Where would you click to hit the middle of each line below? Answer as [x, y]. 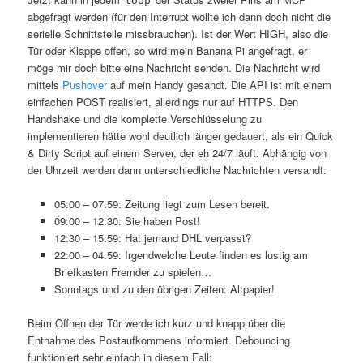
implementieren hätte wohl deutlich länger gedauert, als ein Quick [181, 136]
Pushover [85, 85]
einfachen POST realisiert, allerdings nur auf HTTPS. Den [163, 102]
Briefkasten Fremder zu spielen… [132, 272]
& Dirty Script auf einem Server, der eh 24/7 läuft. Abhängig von [177, 153]
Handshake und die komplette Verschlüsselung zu [145, 119]
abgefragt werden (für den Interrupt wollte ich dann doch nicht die [179, 17]
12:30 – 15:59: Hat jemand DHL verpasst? [152, 238]
